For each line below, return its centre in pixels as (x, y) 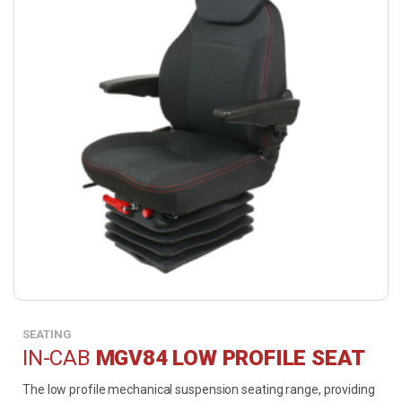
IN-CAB (59, 358)
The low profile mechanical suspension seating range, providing (199, 390)
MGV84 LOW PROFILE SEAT (231, 358)
